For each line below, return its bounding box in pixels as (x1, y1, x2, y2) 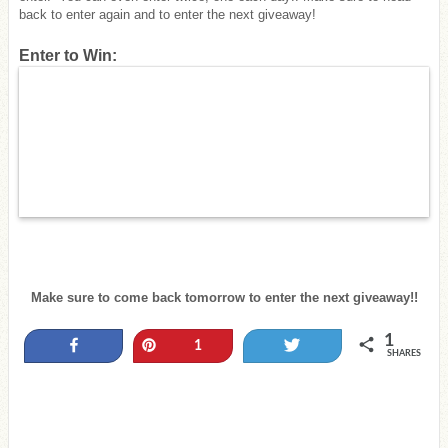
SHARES (386, 349, 421, 359)
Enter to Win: (19, 46, 117, 64)
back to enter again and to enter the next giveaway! (19, 7, 316, 23)
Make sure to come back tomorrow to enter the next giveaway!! (30, 289, 418, 305)
